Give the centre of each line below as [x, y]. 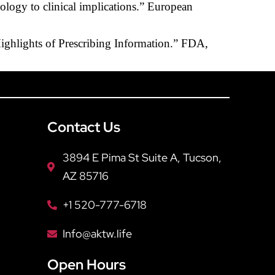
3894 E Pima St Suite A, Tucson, [142, 157]
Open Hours [86, 264]
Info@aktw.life [97, 233]
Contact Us [83, 127]
